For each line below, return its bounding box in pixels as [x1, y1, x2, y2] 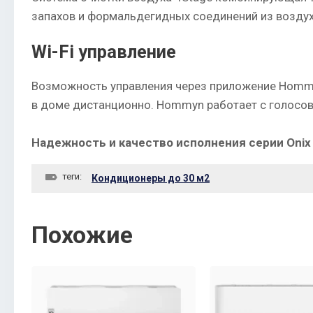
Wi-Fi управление [31, 41, 176, 62]
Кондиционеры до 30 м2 [92, 172, 210, 184]
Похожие [31, 220, 133, 249]
